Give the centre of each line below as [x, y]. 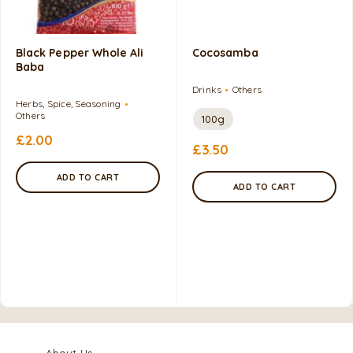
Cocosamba [225, 52]
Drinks [207, 89]
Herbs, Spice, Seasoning [69, 103]
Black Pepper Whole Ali [80, 52]
